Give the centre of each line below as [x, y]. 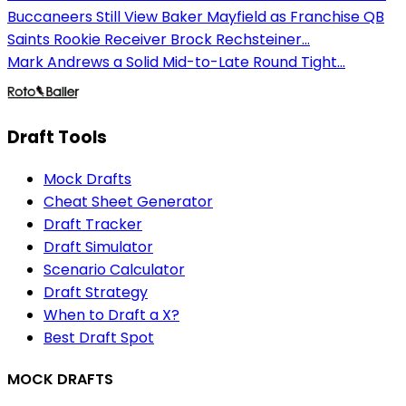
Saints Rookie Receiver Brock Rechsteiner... [159, 40]
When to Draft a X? [111, 314]
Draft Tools [57, 137]
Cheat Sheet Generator [128, 201]
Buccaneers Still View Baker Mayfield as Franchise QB [196, 17]
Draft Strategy [96, 292]
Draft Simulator [98, 246]
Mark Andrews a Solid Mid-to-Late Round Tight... [176, 63]
